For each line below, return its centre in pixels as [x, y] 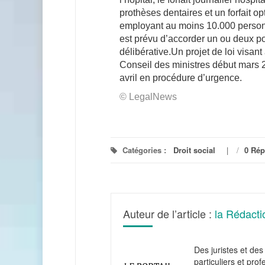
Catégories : [144, 150]
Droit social [194, 150]
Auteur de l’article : [169, 213]
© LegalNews [148, 96]
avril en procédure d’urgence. [181, 77]
